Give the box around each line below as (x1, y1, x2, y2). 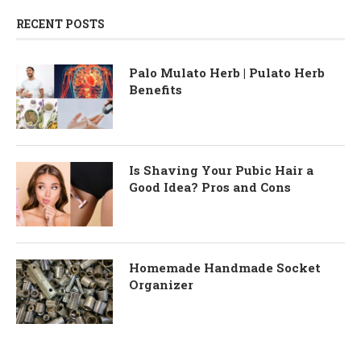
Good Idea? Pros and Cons (129, 178, 291, 195)
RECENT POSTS (16, 15, 105, 31)
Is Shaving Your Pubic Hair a (129, 161, 313, 178)
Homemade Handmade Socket (129, 259, 321, 276)
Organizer (129, 276, 193, 293)
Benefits (129, 81, 182, 98)
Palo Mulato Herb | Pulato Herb (129, 64, 325, 81)
